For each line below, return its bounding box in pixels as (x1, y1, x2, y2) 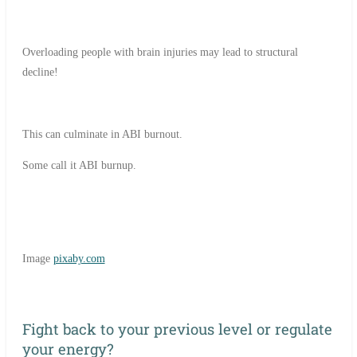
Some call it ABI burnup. (22, 159, 136, 172)
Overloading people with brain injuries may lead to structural (22, 46, 298, 59)
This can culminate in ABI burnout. (22, 128, 182, 141)
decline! (22, 66, 58, 79)
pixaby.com (53, 253, 105, 265)
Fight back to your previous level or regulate (22, 319, 332, 339)
